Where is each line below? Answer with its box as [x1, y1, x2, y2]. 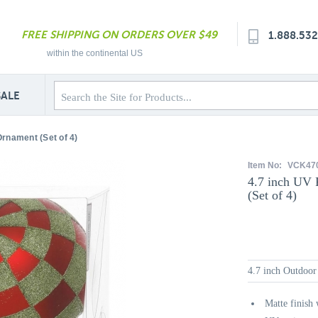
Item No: [248, 160, 284, 170]
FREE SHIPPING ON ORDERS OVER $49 [21, 28, 217, 40]
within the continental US [47, 48, 143, 58]
